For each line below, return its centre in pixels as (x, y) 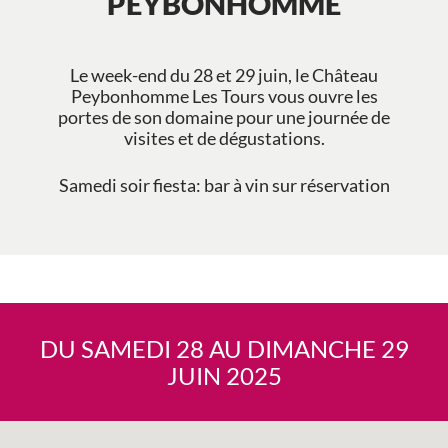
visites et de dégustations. (224, 138)
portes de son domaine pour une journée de (224, 117)
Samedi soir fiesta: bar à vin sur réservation (224, 186)
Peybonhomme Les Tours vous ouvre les (224, 96)
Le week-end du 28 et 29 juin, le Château (224, 75)
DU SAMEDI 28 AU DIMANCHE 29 (224, 348)
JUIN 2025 (224, 375)
